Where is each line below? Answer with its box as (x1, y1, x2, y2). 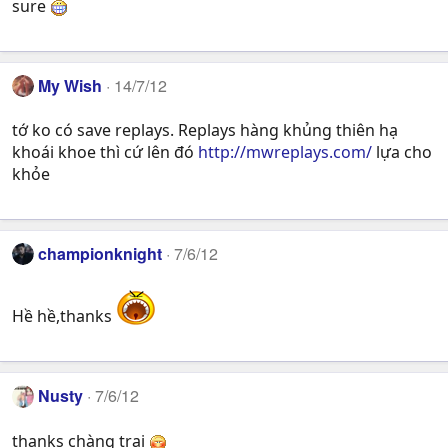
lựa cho (372, 141, 432, 164)
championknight (38, 242, 163, 266)
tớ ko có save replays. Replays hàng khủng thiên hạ (12, 119, 398, 142)
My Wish (38, 73, 103, 97)
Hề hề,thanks (12, 305, 116, 328)
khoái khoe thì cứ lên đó (12, 141, 198, 164)
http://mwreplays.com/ (198, 141, 372, 164)
